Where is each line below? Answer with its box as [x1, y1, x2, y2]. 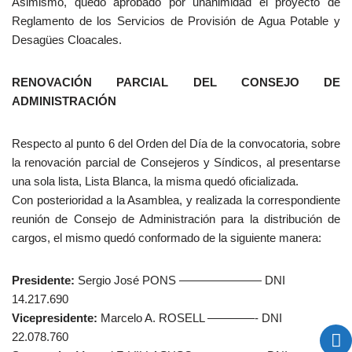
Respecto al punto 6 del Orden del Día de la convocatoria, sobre [12, 137, 340, 150]
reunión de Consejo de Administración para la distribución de [12, 212, 340, 225]
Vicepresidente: [12, 311, 97, 324]
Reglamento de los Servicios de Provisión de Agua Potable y [12, 14, 340, 27]
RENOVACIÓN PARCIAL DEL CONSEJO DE [12, 75, 340, 89]
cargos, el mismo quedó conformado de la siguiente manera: [12, 231, 321, 244]
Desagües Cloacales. [12, 33, 122, 46]
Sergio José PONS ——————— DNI [75, 273, 285, 287]
